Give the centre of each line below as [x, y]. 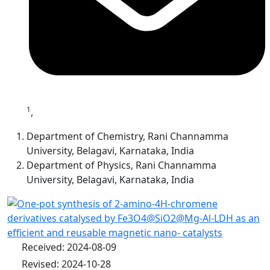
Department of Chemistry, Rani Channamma [127, 136]
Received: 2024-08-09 [69, 247]
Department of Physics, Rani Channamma [121, 165]
